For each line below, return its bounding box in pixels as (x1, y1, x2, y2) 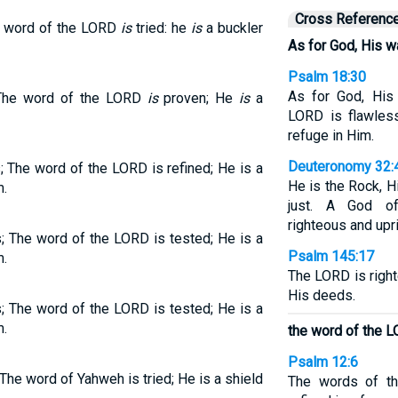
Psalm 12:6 (287, 354, 358, 370)
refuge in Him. (287, 127, 374, 144)
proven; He (157, 90, 240, 107)
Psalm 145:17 (287, 248, 374, 265)
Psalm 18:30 (287, 68, 366, 85)
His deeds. (287, 287, 355, 304)
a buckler (202, 20, 263, 36)
